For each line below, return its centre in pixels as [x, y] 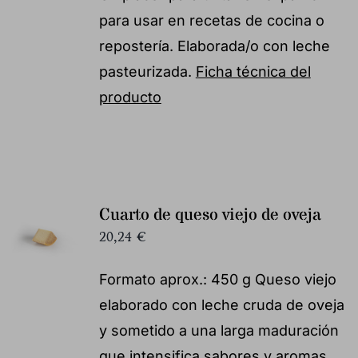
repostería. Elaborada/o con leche [214, 46]
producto [130, 97]
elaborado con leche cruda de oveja [221, 304]
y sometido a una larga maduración [219, 330]
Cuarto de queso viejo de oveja [210, 215]
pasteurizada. [147, 71]
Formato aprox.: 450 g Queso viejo [217, 279]
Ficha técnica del [253, 71]
